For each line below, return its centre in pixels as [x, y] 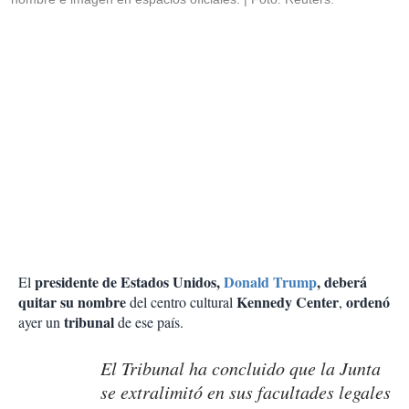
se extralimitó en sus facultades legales [246, 392]
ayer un [41, 322]
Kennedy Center [288, 302]
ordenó [368, 302]
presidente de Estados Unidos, [129, 282]
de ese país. [149, 322]
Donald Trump [270, 282]
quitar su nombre [72, 302]
